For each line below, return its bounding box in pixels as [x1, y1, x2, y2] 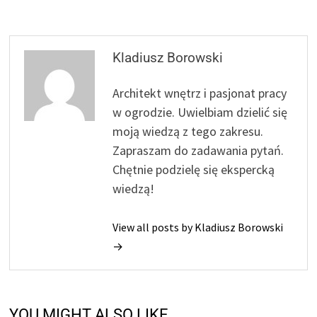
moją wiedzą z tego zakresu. [113, 122, 264, 139]
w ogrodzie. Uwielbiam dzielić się [113, 103, 288, 120]
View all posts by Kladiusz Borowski [113, 219, 284, 234]
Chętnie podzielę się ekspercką [113, 161, 275, 178]
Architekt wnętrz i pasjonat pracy [113, 84, 287, 101]
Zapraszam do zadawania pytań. [113, 142, 284, 158]
